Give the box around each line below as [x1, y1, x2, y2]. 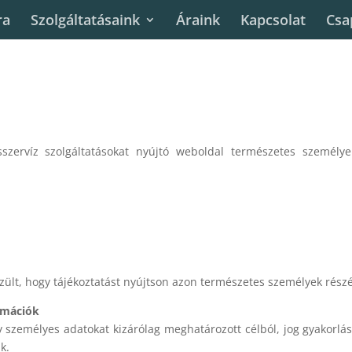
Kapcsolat [240, 10, 306, 29]
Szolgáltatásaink [31, 10, 140, 29]
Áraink [176, 10, 220, 29]
